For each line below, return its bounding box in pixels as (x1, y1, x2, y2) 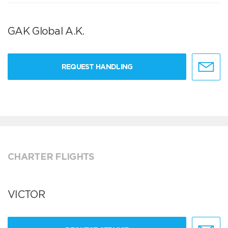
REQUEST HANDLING (61, 63, 133, 71)
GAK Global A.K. (8, 25, 84, 38)
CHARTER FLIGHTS (8, 151, 95, 162)
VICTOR (8, 188, 45, 201)
